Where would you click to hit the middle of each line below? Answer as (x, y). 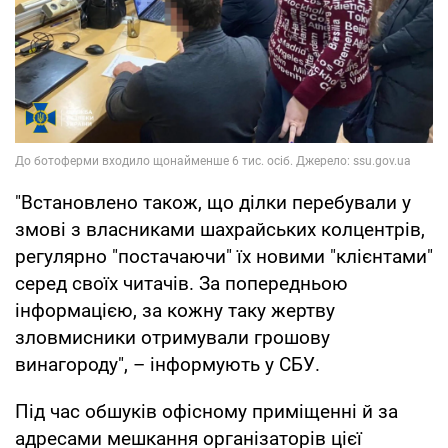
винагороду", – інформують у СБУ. (167, 364)
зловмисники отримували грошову (172, 337)
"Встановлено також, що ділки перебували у (213, 202)
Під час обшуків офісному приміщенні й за (206, 411)
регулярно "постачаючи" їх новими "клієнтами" (224, 256)
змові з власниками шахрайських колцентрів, (220, 229)
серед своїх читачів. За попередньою (181, 283)
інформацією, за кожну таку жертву (175, 310)
